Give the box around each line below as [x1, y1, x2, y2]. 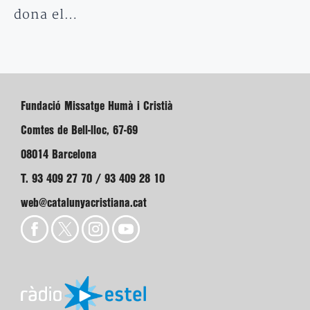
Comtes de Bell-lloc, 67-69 [21, 125, 138, 136]
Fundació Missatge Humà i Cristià [21, 101, 173, 112]
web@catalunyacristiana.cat [21, 198, 147, 209]
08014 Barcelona [21, 149, 97, 161]
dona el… [14, 7, 79, 24]
